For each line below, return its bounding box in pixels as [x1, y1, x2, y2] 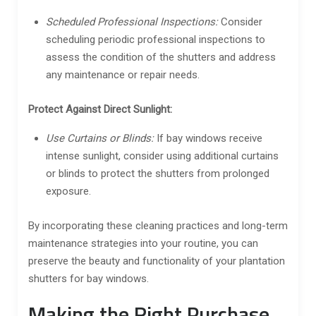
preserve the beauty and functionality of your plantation [28, 254, 285, 267]
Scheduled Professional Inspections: [46, 15, 218, 28]
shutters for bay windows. [28, 272, 149, 285]
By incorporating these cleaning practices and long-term [28, 219, 288, 232]
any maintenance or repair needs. [46, 68, 200, 81]
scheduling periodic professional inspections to [46, 32, 265, 46]
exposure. [46, 184, 91, 197]
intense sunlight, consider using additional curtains [46, 149, 279, 162]
